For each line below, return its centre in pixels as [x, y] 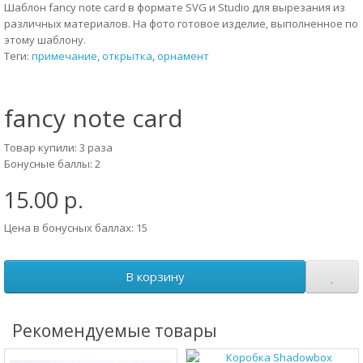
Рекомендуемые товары [115, 331]
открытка [127, 56]
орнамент [183, 56]
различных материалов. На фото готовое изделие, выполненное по [181, 23]
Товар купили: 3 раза [58, 147]
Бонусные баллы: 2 [52, 164]
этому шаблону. [45, 40]
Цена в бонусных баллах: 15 [76, 228]
